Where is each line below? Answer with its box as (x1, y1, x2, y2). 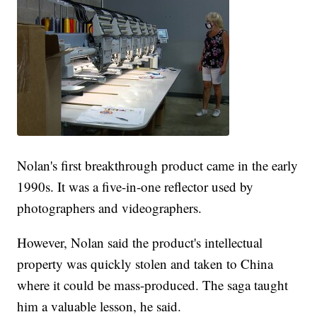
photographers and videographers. (17, 199, 202, 217)
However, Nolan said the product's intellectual (17, 234, 263, 252)
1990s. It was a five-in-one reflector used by (17, 178, 254, 196)
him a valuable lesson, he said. (17, 297, 182, 316)
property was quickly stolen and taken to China (17, 255, 274, 273)
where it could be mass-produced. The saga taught (17, 276, 289, 294)
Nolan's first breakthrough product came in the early (17, 156, 299, 175)
